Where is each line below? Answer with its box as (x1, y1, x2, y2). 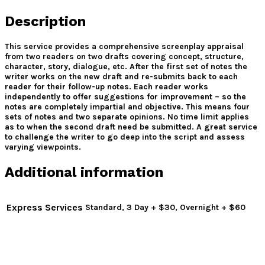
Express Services (7, 201, 83, 213)
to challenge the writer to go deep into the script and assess (5, 131, 245, 142)
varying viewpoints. (5, 141, 81, 152)
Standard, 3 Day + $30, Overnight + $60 (85, 202, 245, 212)
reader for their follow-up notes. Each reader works (5, 81, 208, 92)
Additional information (5, 163, 163, 180)
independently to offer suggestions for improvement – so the (5, 91, 246, 102)
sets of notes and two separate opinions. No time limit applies (5, 111, 249, 122)
